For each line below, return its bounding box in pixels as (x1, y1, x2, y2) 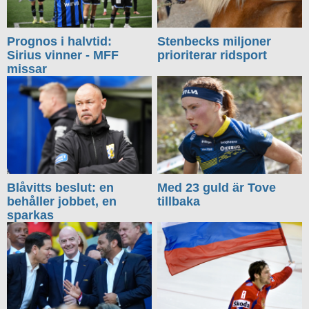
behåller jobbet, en (7, 195, 117, 209)
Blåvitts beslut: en (7, 181, 114, 195)
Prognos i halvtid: (7, 34, 112, 49)
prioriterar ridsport (157, 48, 268, 63)
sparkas (7, 208, 54, 223)
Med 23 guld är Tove (157, 181, 277, 195)
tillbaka (157, 195, 201, 209)
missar (7, 62, 47, 77)
